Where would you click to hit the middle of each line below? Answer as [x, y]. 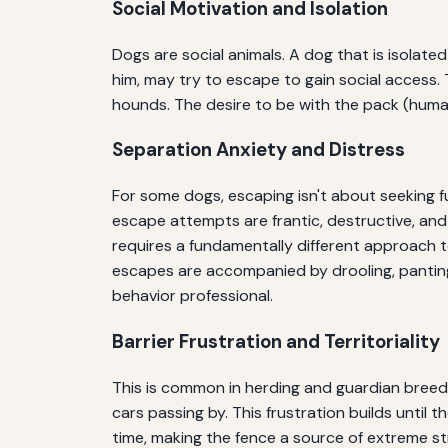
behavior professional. [192, 296]
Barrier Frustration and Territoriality [276, 341]
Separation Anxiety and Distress [258, 150]
